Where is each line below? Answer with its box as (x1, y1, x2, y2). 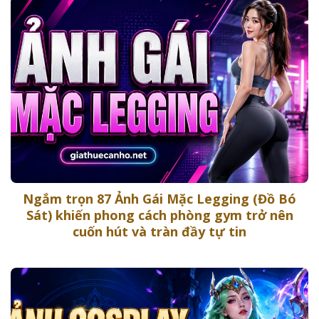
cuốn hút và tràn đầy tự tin (73, 222, 246, 240)
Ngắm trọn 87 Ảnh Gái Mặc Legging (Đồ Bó (23, 189, 296, 207)
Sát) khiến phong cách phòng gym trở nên (26, 206, 293, 224)
